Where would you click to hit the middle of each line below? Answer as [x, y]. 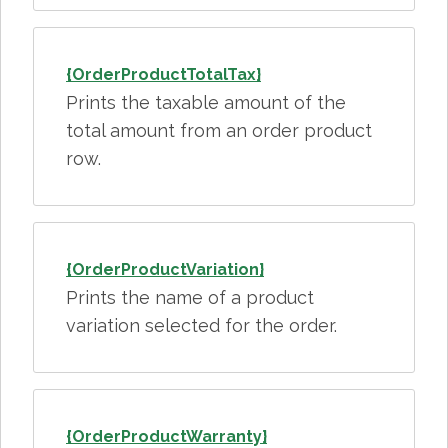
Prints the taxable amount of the [206, 102]
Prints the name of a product [190, 297]
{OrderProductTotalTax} [163, 74]
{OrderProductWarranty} [166, 436]
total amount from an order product [219, 130]
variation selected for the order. [201, 325]
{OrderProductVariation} [165, 269]
